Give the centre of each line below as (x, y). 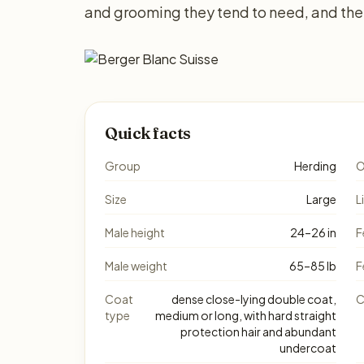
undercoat (308, 348)
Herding (315, 166)
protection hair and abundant (258, 331)
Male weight (136, 266)
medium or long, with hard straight (246, 315)
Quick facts (148, 133)
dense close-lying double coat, (254, 299)
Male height (135, 232)
